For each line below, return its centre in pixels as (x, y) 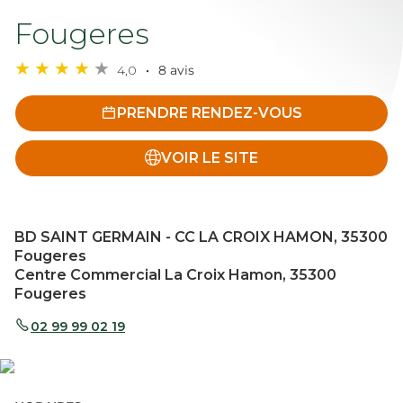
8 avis (175, 70)
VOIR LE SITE (210, 158)
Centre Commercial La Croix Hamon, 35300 (175, 275)
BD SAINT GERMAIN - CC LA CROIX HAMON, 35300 (201, 237)
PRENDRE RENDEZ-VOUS (210, 113)
